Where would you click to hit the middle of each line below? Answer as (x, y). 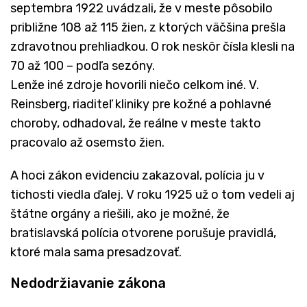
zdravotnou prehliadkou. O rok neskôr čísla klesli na (152, 46)
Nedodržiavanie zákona (88, 283)
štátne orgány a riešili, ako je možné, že (120, 213)
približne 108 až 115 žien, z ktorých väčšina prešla (148, 27)
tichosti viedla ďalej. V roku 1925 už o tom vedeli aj (152, 194)
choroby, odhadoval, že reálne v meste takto (136, 123)
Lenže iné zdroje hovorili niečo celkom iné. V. (135, 85)
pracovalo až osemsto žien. (87, 142)
